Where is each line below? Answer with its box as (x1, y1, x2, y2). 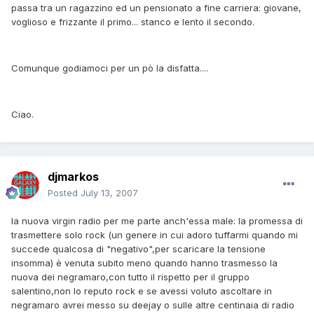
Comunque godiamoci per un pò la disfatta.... (11, 62, 208, 74)
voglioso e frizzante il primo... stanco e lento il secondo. (11, 16, 254, 28)
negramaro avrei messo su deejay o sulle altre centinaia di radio (11, 299, 294, 311)
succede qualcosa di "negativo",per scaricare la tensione (11, 243, 266, 255)
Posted (48, 187, 81, 199)
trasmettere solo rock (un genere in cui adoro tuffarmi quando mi (11, 229, 298, 241)
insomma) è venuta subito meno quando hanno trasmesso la (11, 257, 278, 269)
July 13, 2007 (81, 187, 138, 199)
